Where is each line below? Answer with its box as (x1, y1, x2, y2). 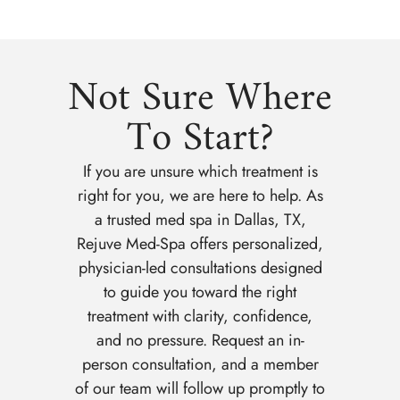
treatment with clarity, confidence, (87, 304, 312, 329)
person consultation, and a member (81, 353, 319, 377)
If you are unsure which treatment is (82, 160, 318, 184)
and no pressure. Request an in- (96, 329, 304, 353)
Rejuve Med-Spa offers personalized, (77, 232, 323, 256)
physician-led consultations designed (78, 256, 322, 280)
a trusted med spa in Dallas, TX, (94, 208, 306, 232)
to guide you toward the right (104, 280, 296, 304)
